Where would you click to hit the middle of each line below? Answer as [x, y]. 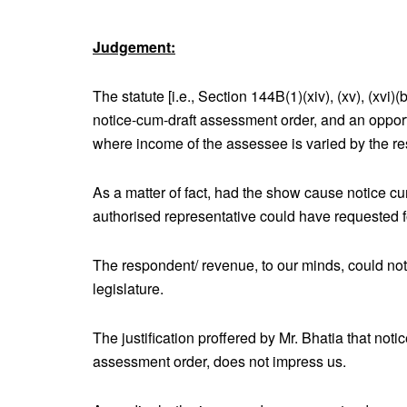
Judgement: [134, 46]
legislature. [128, 288]
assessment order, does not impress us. [219, 361]
